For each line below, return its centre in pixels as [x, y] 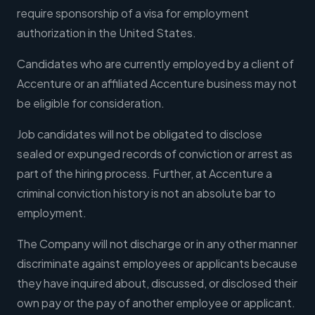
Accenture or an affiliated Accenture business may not [157, 84]
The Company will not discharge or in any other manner [157, 244]
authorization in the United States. [107, 33]
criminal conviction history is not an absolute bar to [146, 193]
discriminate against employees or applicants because [157, 264]
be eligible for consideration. [91, 103]
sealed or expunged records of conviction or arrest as [155, 154]
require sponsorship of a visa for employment [133, 13]
